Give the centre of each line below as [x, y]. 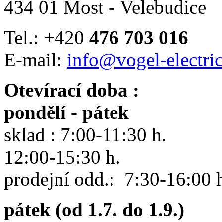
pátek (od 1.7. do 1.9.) [94, 209]
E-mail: [35, 59]
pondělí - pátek [66, 112]
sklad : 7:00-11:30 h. [85, 134]
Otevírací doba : [72, 90]
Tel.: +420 [47, 37]
